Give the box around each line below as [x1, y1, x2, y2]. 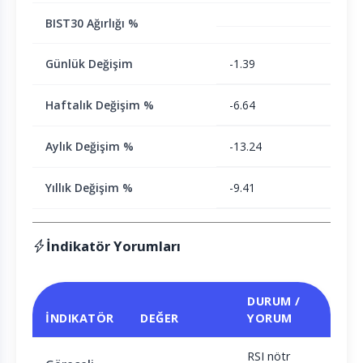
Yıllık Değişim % [45, 180, 133, 196]
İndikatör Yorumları [46, 237, 181, 256]
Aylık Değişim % [45, 139, 134, 155]
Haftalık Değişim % [45, 97, 154, 113]
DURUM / [247, 293, 301, 310]
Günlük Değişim [45, 56, 133, 72]
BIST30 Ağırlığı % [45, 15, 139, 32]
